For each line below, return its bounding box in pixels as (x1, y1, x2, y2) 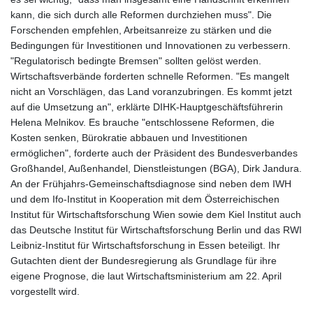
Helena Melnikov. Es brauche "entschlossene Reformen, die (10, 117, 275, 129)
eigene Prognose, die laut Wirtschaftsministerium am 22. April (10, 270, 282, 282)
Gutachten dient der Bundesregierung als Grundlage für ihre (10, 255, 277, 267)
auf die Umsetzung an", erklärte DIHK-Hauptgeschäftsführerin (10, 101, 283, 113)
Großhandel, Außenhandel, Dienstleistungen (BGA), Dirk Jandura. (10, 163, 302, 175)
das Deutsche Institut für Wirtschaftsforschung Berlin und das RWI (10, 224, 302, 236)
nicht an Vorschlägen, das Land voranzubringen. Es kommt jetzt (10, 86, 292, 98)
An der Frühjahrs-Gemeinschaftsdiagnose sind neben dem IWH (10, 178, 291, 190)
